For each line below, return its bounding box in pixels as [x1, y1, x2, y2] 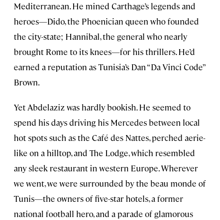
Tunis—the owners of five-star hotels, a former [14, 192, 183, 204]
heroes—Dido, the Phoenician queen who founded [14, 15, 199, 27]
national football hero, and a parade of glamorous [14, 208, 193, 219]
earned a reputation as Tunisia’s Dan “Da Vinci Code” [14, 61, 205, 72]
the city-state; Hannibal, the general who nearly [14, 30, 187, 42]
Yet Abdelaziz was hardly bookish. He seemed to [14, 101, 191, 112]
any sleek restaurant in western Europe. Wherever [14, 162, 198, 173]
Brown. [14, 76, 40, 87]
